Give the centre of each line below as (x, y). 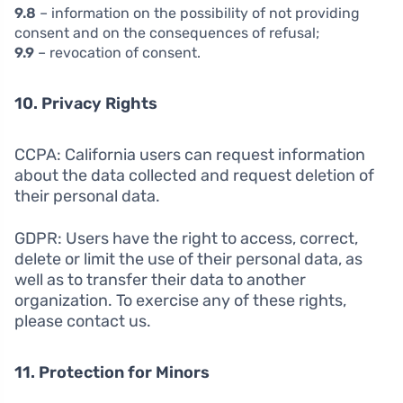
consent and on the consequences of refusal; (167, 33)
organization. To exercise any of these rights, (180, 301)
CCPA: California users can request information (190, 155)
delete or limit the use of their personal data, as (188, 260)
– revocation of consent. (117, 53)
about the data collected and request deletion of (194, 176)
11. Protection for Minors (112, 373)
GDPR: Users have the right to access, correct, (186, 239)
